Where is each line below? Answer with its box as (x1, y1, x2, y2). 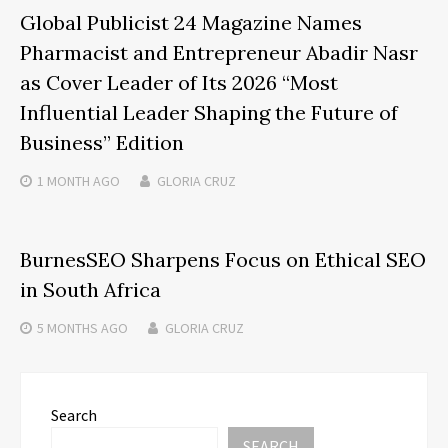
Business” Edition (20, 130, 184, 156)
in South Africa (20, 277, 161, 303)
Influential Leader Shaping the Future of (20, 100, 398, 126)
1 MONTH (37, 172, 90, 191)
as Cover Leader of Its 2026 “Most (20, 70, 338, 96)
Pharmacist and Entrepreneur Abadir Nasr (20, 40, 418, 66)
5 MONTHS (37, 319, 98, 338)
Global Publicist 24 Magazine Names (20, 10, 362, 36)
